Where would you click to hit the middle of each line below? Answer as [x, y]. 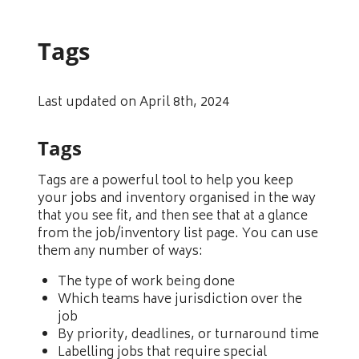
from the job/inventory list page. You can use [178, 234]
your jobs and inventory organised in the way [177, 199]
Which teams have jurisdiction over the [180, 300]
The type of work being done [146, 282]
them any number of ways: [120, 252]
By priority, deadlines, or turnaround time [188, 335]
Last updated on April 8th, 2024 [133, 103]
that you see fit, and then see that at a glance [173, 216]
